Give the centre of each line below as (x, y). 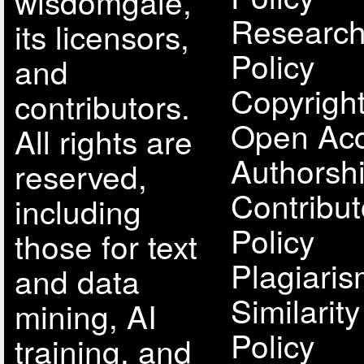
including (78, 211)
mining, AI (85, 316)
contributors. (102, 106)
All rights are (103, 141)
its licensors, (102, 36)
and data (77, 281)
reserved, (80, 176)
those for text (106, 246)
